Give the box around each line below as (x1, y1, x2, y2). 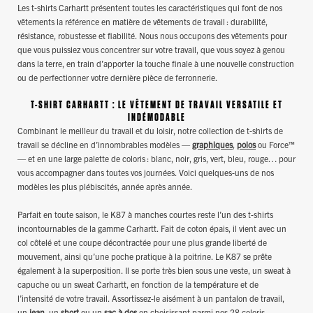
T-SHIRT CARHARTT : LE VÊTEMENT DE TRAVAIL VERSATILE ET (30, 98, 283, 111)
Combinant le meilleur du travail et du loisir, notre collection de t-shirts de (17, 124, 283, 136)
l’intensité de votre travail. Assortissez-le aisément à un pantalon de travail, (17, 292, 284, 303)
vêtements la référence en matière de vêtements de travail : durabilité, (17, 15, 268, 27)
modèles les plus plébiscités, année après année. (17, 180, 192, 191)
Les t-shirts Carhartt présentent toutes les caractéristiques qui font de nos (17, 1, 282, 13)
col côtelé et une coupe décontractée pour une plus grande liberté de (17, 236, 267, 247)
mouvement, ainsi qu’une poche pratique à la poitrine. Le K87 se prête (17, 250, 272, 261)
